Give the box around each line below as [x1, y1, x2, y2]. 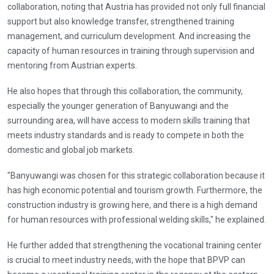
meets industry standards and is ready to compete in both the [7, 130, 244, 140]
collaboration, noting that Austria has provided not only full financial [7, 1, 265, 12]
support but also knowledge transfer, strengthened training [7, 16, 234, 26]
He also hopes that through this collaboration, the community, [7, 86, 243, 96]
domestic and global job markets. [7, 144, 135, 155]
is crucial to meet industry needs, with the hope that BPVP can [7, 254, 245, 265]
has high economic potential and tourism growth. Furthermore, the [7, 185, 262, 195]
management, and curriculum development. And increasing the [7, 31, 251, 41]
